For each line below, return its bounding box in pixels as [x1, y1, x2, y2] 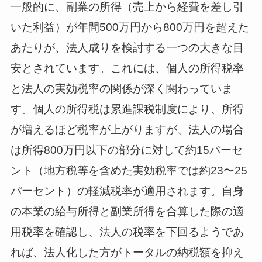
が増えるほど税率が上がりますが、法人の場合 [10, 123, 244, 136]
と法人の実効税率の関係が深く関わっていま [10, 82, 233, 95]
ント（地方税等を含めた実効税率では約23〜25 [10, 164, 247, 177]
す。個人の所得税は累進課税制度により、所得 [10, 102, 244, 115]
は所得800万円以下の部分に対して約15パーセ [10, 143, 243, 156]
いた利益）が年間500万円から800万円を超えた [10, 20, 249, 33]
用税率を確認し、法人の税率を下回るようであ [10, 225, 244, 238]
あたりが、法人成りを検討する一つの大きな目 [10, 41, 244, 54]
